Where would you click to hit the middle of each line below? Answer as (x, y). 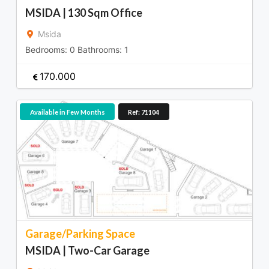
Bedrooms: (47, 50)
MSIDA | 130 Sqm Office (84, 13)
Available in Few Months (67, 112)
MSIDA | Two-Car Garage (87, 251)
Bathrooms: (100, 50)
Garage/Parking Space (80, 234)
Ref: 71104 (144, 112)
